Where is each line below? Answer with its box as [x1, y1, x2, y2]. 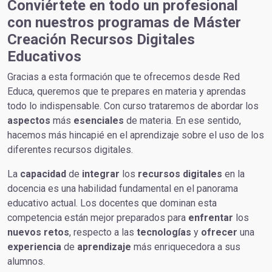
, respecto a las [69, 226, 137, 238]
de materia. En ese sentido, [124, 115, 241, 126]
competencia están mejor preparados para [7, 212, 188, 223]
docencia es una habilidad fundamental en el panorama [7, 183, 238, 194]
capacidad [20, 168, 66, 180]
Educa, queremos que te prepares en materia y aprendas [7, 86, 246, 97]
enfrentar [188, 212, 233, 223]
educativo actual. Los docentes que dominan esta [7, 197, 217, 209]
